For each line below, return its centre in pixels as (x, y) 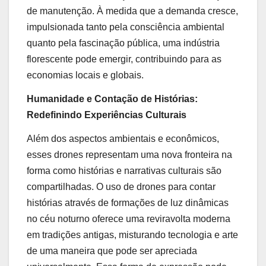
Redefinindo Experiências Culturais (107, 115)
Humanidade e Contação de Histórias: (112, 99)
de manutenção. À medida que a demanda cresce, (132, 11)
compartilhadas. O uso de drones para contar (121, 186)
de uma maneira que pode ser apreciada (112, 251)
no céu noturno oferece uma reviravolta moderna (129, 218)
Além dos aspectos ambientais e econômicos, (123, 138)
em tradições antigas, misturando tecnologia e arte (132, 235)
